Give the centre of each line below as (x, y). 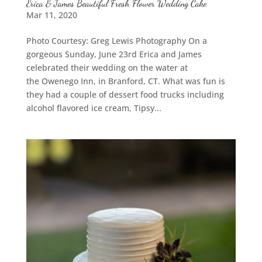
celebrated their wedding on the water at (107, 67)
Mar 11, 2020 (51, 15)
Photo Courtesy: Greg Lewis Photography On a (116, 40)
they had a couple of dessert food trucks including (125, 94)
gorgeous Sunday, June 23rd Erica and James (114, 54)
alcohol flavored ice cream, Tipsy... (94, 108)
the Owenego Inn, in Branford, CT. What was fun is (125, 81)
